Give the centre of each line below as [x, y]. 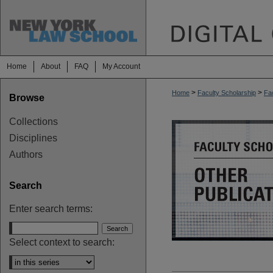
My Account [121, 66]
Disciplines [33, 138]
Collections [34, 122]
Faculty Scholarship [227, 93]
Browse [27, 98]
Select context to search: [62, 242]
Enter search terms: [51, 209]
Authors [26, 154]
